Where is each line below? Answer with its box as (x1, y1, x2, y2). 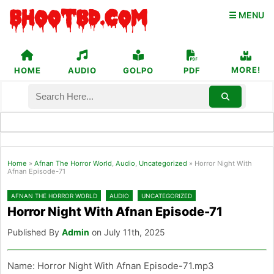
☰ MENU (229, 10, 264, 20)
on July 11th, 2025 (89, 227, 165, 238)
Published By (7, 227, 62, 238)
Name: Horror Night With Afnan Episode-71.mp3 (7, 260, 214, 272)
